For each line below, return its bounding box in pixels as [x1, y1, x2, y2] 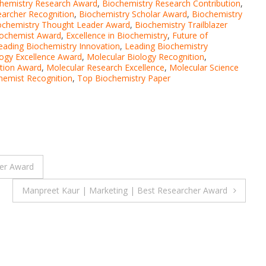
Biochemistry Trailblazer [135, 18, 227, 30]
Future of [172, 29, 208, 41]
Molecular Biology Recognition [87, 50, 204, 62]
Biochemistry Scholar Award [79, 8, 187, 20]
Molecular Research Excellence [46, 61, 164, 73]
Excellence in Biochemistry [66, 29, 167, 41]
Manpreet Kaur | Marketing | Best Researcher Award [22, 184, 227, 196]
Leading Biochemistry [125, 40, 208, 52]
